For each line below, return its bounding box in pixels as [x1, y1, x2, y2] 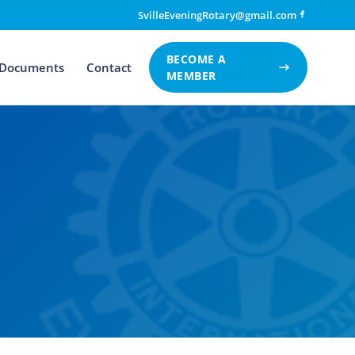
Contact [86, 59, 132, 75]
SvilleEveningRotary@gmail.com [138, 8, 296, 22]
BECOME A [166, 52, 227, 67]
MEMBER [166, 68, 216, 83]
